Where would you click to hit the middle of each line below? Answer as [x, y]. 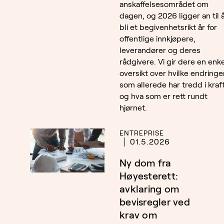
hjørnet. [133, 108]
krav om [138, 215]
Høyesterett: [149, 176]
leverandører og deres [160, 50]
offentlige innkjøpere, [157, 39]
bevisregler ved [155, 202]
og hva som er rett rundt [163, 96]
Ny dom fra [145, 163]
